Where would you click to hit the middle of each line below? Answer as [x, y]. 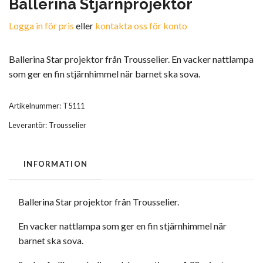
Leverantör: [28, 125]
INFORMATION [56, 164]
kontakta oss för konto [141, 26]
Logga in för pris [41, 26]
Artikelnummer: [35, 106]
